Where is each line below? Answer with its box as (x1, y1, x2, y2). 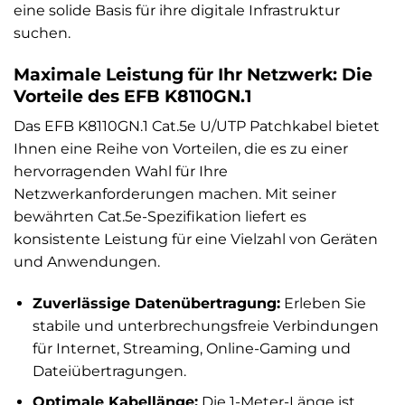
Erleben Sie (279, 294, 366, 312)
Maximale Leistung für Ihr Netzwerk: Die (14, 62, 372, 85)
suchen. (14, 24, 71, 42)
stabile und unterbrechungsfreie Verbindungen (32, 316, 379, 334)
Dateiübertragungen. (32, 362, 186, 380)
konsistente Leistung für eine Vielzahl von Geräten (14, 231, 378, 249)
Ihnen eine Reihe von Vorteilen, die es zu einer (14, 140, 348, 158)
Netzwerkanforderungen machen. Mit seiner (14, 185, 336, 203)
